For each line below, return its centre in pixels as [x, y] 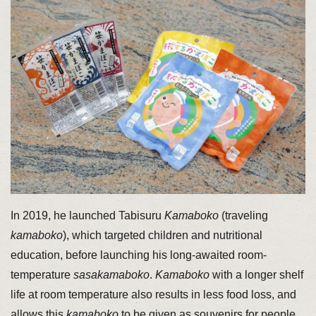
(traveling [243, 215]
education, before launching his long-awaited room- [138, 255]
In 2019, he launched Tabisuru [87, 215]
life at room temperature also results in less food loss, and [153, 294]
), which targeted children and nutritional [162, 235]
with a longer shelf [256, 274]
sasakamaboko [111, 274]
